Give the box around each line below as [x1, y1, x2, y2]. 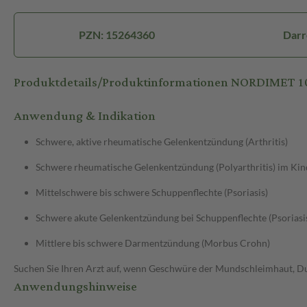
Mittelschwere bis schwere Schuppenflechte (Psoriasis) [36, 186, 268, 199]
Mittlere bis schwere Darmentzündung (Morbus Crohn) [36, 237, 270, 249]
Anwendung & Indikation [14, 104, 156, 129]
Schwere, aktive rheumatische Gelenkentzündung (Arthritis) [36, 136, 288, 148]
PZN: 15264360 [78, 28, 155, 42]
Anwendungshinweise [14, 275, 137, 299]
